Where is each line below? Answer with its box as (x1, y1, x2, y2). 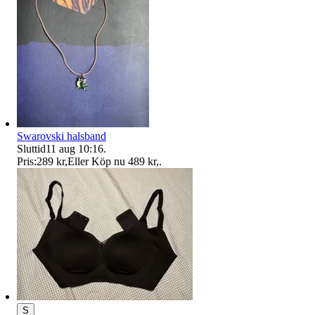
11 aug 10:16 (46, 142, 103, 155)
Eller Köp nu (67, 155, 125, 167)
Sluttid (17, 142, 46, 155)
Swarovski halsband (17, 129, 106, 142)
